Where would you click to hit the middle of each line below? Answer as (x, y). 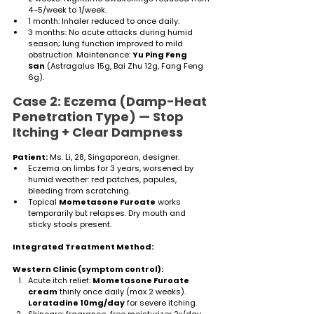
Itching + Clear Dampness (98, 132)
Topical (43, 202)
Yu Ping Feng (161, 54)
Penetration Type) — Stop (100, 116)
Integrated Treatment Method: (83, 246)
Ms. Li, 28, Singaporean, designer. (114, 157)
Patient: (30, 157)
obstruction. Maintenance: (80, 54)
